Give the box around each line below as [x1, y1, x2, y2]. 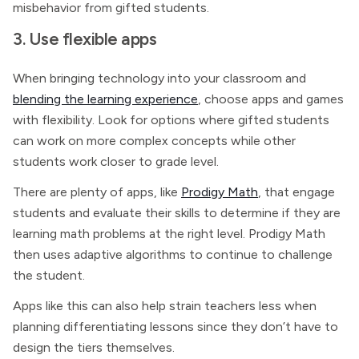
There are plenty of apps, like [13, 184, 181, 200]
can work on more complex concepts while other [13, 133, 296, 148]
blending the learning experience [13, 91, 198, 107]
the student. [13, 268, 85, 283]
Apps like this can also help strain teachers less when [13, 298, 317, 313]
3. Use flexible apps [13, 28, 156, 49]
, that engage [258, 184, 335, 200]
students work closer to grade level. [13, 154, 219, 169]
